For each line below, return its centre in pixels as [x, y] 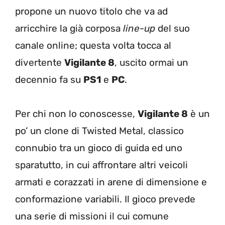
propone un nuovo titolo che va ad [91, 11]
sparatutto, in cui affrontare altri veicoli [101, 165]
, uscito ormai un [151, 62]
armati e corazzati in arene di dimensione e [111, 182]
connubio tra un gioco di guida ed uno [99, 148]
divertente [40, 62]
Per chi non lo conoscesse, [76, 114]
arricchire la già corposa [69, 28]
